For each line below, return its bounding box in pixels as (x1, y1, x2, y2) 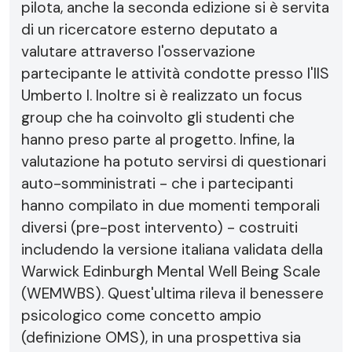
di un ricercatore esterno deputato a (21, 20, 277, 39)
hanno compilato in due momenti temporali (21, 196, 320, 215)
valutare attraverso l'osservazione (21, 42, 255, 61)
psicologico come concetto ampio (21, 306, 262, 325)
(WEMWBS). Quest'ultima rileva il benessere (21, 284, 324, 303)
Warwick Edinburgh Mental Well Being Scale (21, 262, 321, 281)
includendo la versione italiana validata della (21, 240, 323, 259)
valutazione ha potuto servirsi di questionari (21, 152, 326, 171)
